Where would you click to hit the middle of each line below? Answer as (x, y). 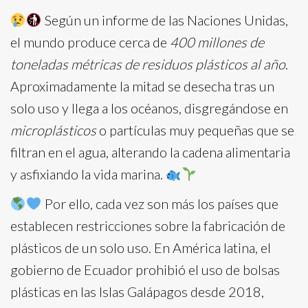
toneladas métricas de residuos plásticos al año (148, 64)
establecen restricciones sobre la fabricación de (148, 225)
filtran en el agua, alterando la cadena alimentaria (150, 152)
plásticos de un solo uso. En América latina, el (141, 247)
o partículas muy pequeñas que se (195, 130)
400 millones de (217, 42)
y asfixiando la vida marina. (88, 174)
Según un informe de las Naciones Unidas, (165, 20)
